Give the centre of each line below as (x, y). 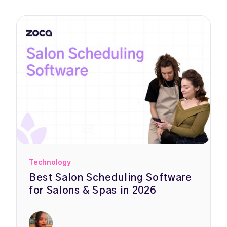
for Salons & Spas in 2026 (92, 191)
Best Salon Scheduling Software (110, 178)
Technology (50, 162)
